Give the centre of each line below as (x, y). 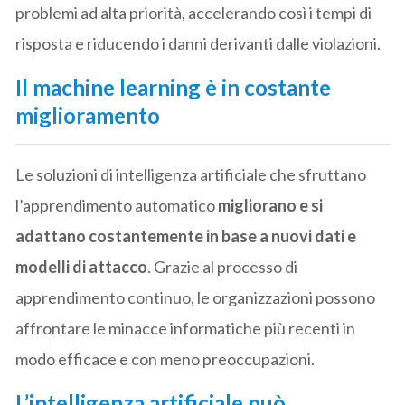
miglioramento (88, 115)
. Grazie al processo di (223, 266)
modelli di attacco (82, 266)
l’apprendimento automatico (117, 205)
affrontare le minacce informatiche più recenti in (186, 328)
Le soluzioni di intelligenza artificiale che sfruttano (191, 174)
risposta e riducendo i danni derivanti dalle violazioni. (198, 43)
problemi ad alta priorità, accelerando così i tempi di (194, 12)
